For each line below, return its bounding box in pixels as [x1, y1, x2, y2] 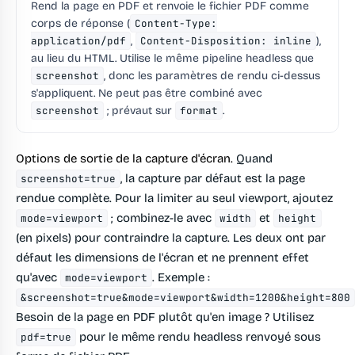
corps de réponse [31, 17, 124, 31]
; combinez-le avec [108, 211, 216, 226]
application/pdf [31, 34, 126, 48]
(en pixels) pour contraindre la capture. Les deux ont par [16, 231, 326, 246]
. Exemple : [152, 270, 211, 285]
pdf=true [21, 330, 72, 345]
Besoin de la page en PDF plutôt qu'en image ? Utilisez [16, 310, 314, 325]
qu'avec [16, 270, 60, 285]
